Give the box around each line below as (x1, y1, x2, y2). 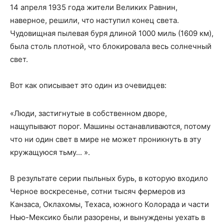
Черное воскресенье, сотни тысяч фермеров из (10, 186, 185, 196)
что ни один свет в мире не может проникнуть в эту (10, 134, 201, 144)
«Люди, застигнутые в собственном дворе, (10, 108, 167, 118)
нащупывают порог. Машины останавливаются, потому (10, 121, 210, 131)
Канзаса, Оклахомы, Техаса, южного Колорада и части (10, 199, 209, 209)
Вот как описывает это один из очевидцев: (10, 80, 166, 90)
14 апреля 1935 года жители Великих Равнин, (10, 2, 177, 12)
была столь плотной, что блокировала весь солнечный (10, 41, 211, 51)
